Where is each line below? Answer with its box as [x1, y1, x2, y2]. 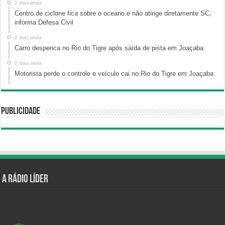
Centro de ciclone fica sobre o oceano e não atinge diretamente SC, [15, 10, 212, 18]
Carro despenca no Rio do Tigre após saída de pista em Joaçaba [15, 44, 204, 52]
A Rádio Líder [2, 174, 49, 186]
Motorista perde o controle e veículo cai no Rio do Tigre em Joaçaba [15, 70, 214, 78]
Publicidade [1, 106, 41, 117]
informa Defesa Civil [15, 19, 74, 27]
